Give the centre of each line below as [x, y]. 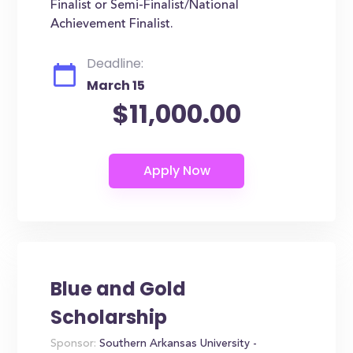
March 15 [116, 85]
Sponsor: [74, 344]
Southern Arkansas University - [177, 344]
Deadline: [115, 63]
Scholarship [109, 317]
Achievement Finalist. [112, 24]
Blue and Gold [119, 289]
